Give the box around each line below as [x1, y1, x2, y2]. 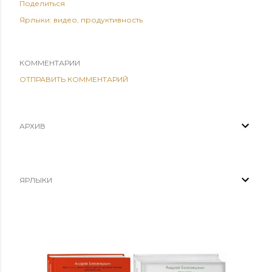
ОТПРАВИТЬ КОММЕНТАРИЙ [19, 74, 128, 84]
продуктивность [81, 15, 143, 24]
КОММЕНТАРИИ [19, 58, 80, 67]
